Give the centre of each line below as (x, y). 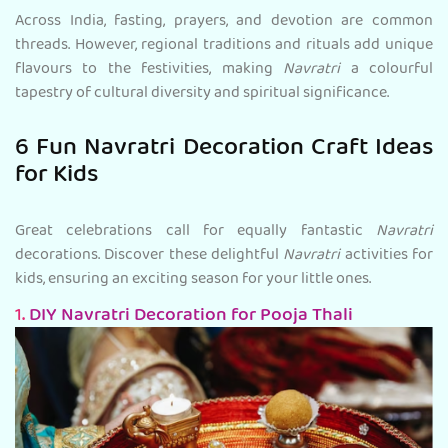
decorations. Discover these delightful (149, 256)
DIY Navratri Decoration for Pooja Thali (193, 317)
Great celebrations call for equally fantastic (195, 232)
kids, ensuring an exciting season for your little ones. (193, 280)
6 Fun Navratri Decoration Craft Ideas (224, 150)
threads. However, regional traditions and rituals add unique (224, 46)
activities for (389, 256)
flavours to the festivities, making (149, 70)
